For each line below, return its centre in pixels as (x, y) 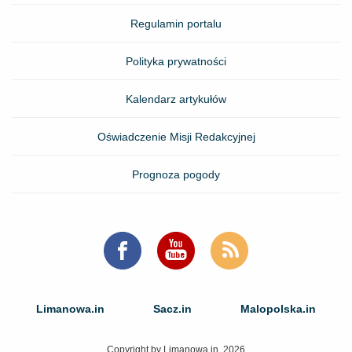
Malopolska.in (278, 309)
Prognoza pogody (176, 174)
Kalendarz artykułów (176, 99)
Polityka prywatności (176, 61)
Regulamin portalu (176, 23)
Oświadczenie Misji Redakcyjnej (176, 136)
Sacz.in (172, 309)
